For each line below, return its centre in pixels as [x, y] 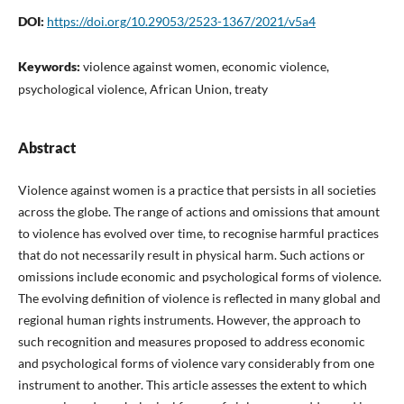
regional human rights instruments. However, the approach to [189, 320]
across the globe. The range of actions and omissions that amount [198, 211]
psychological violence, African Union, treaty [142, 88]
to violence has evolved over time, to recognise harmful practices [198, 233]
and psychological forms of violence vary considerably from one [196, 363]
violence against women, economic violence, [206, 66]
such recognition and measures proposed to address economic [191, 341]
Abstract [46, 147]
